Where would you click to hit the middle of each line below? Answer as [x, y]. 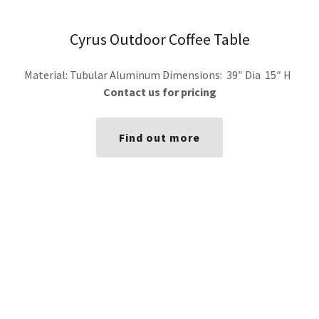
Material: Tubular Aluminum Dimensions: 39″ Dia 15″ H [159, 75]
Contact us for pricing [159, 92]
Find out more [159, 138]
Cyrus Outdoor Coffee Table [159, 40]
